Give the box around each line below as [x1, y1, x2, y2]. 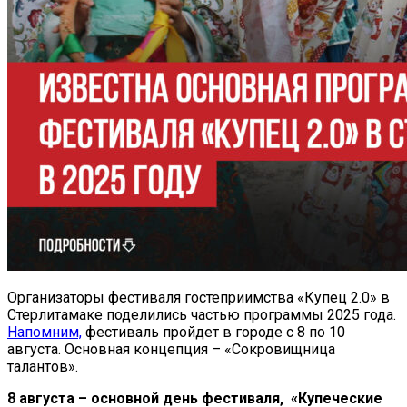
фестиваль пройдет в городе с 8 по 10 [82, 323, 345, 341]
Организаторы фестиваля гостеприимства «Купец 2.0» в [7, 288, 390, 306]
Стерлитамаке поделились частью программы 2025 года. [7, 305, 396, 323]
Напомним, [7, 323, 82, 341]
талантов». [7, 357, 78, 375]
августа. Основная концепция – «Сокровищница [7, 340, 335, 358]
